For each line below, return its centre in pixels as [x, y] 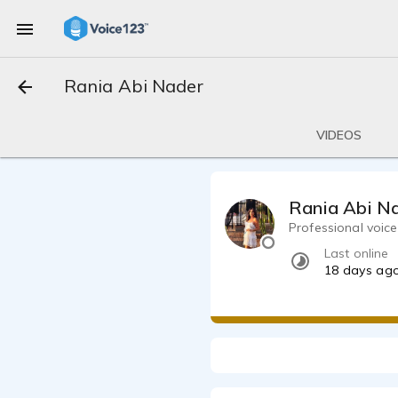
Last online [357, 254]
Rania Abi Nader [134, 86]
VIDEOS [339, 135]
